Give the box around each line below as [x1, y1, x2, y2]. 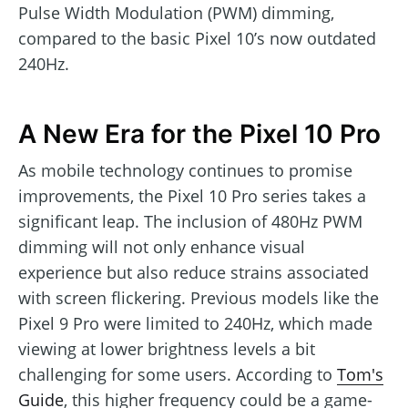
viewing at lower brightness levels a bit [18, 338, 315, 361]
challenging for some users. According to [18, 363, 337, 386]
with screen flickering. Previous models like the [18, 287, 379, 310]
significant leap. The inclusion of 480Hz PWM [18, 210, 362, 233]
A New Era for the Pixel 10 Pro [18, 117, 381, 149]
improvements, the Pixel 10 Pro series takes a [18, 185, 366, 208]
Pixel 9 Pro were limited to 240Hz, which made [18, 312, 372, 335]
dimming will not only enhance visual [18, 236, 305, 259]
